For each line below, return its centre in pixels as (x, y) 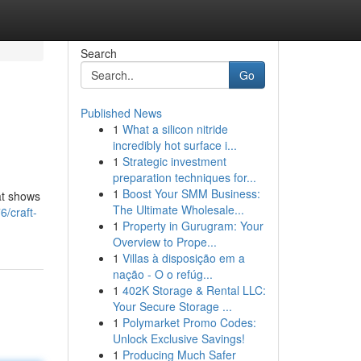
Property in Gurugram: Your (193, 226)
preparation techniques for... (184, 177)
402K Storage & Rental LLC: (194, 290)
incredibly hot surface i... (174, 145)
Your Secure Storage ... (172, 306)
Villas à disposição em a (183, 258)
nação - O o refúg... (162, 274)
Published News (121, 113)
